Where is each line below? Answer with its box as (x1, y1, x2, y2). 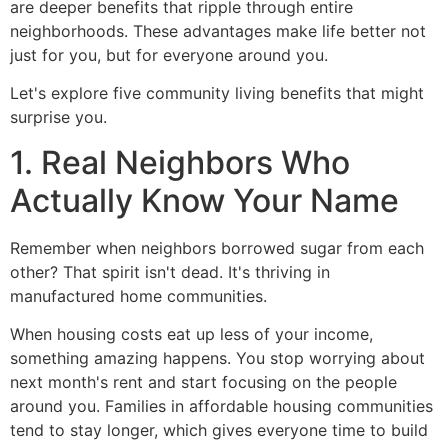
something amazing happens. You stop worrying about (10, 347, 425, 368)
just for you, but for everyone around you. (10, 44, 328, 65)
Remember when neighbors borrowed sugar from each (10, 237, 424, 258)
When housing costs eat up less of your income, (10, 323, 373, 344)
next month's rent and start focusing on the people (10, 371, 397, 392)
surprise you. (10, 107, 107, 128)
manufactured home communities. (10, 285, 267, 306)
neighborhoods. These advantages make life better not (10, 20, 426, 41)
